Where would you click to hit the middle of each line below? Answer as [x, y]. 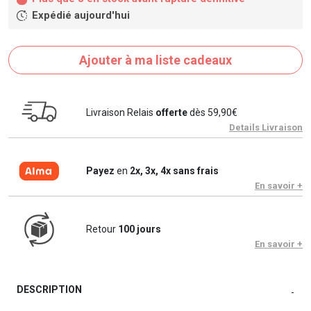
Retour [102, 229]
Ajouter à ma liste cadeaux [155, 60]
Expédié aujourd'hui [81, 15]
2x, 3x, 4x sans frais [174, 171]
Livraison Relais [121, 113]
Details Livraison [266, 128]
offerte [171, 113]
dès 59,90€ [212, 113]
